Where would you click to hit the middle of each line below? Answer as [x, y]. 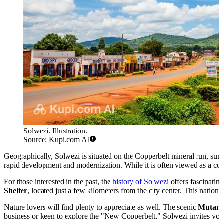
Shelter [16, 191]
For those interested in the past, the [58, 182]
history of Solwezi [141, 182]
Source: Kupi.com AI [56, 140]
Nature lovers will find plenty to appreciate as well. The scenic [101, 207]
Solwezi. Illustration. [55, 131]
